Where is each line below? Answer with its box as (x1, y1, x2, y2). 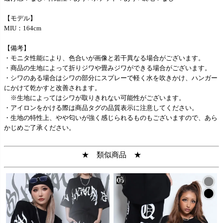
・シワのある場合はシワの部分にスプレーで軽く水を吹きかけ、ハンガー (4, 74, 218, 82)
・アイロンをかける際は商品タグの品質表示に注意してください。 (4, 104, 198, 111)
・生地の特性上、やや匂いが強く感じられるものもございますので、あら (4, 113, 218, 121)
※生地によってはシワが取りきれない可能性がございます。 (4, 94, 185, 102)
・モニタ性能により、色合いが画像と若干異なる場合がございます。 (4, 54, 205, 62)
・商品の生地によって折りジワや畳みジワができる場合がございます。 (4, 64, 211, 72)
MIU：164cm (4, 24, 41, 32)
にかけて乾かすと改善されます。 (4, 84, 101, 92)
